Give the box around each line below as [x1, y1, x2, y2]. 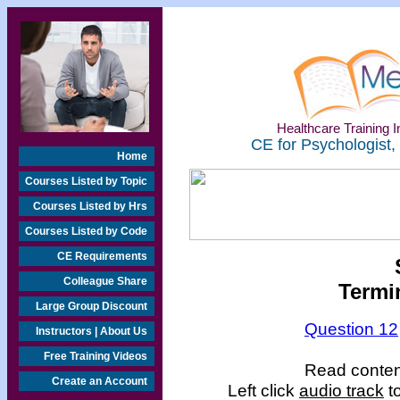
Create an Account [52, 375, 147, 387]
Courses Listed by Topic [25, 175, 147, 187]
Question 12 [304, 319, 398, 338]
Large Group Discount [36, 300, 147, 312]
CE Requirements [57, 250, 147, 262]
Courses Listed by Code [25, 225, 147, 237]
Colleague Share [63, 275, 147, 287]
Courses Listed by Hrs [33, 200, 147, 212]
